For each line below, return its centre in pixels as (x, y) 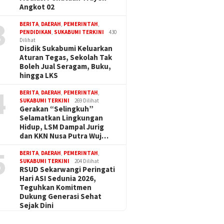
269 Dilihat (87, 101)
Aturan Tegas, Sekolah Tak (66, 57)
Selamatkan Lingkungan (61, 118)
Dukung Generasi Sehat (61, 196)
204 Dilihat (87, 161)
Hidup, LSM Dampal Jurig (62, 127)
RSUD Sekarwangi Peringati (67, 169)
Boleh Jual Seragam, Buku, (65, 66)
